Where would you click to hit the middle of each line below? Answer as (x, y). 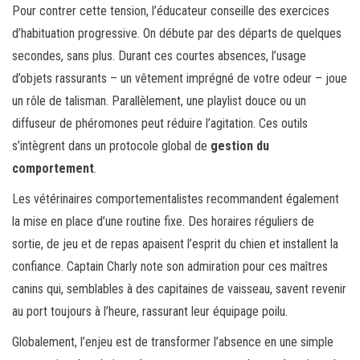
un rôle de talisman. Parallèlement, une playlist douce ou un (159, 101)
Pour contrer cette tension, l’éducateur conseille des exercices (171, 11)
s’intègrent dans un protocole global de (111, 146)
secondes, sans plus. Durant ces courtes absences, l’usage (159, 56)
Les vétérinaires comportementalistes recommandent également (176, 199)
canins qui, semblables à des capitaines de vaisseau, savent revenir (179, 289)
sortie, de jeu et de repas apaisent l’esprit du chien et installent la (175, 244)
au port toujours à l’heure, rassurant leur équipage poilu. (150, 312)
